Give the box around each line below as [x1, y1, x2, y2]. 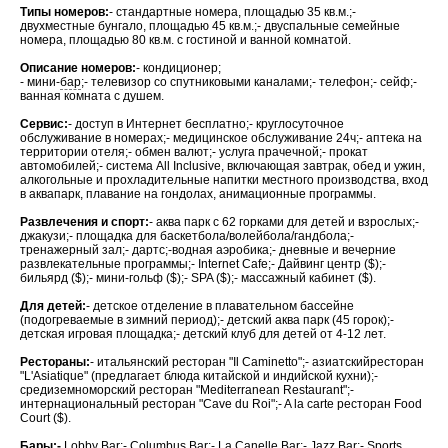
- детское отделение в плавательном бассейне [86, 299, 354, 313]
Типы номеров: [20, 5, 109, 19]
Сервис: [20, 117, 68, 131]
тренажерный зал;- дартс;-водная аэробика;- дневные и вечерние [20, 243, 396, 257]
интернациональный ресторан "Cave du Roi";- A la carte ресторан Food [20, 397, 422, 411]
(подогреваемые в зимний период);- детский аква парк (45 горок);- [20, 313, 394, 327]
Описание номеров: [20, 61, 136, 75]
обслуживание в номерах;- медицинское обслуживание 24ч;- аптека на [20, 131, 422, 145]
